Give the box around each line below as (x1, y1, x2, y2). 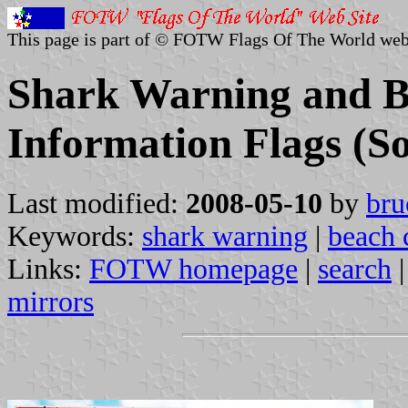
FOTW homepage (89, 252, 298, 285)
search (318, 252, 392, 285)
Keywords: (7, 219, 142, 252)
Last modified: (7, 187, 186, 219)
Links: (7, 252, 89, 285)
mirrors (7, 285, 94, 318)
